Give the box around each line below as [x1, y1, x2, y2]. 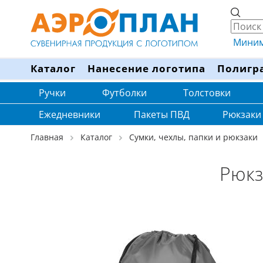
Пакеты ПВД [133, 108, 190, 121]
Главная [31, 131, 63, 143]
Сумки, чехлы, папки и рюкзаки [129, 131, 258, 143]
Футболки [102, 86, 147, 99]
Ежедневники [39, 108, 100, 121]
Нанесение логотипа [87, 62, 205, 75]
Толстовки [183, 86, 231, 99]
